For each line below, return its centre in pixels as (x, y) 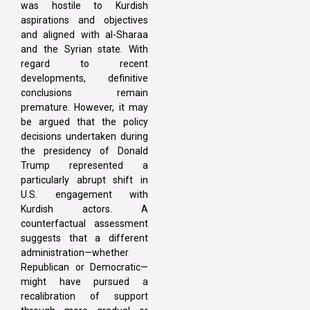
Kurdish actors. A (84, 209)
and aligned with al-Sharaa (84, 34)
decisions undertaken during (84, 136)
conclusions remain (84, 92)
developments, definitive (84, 78)
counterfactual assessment (84, 223)
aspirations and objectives (84, 20)
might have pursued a (84, 281)
